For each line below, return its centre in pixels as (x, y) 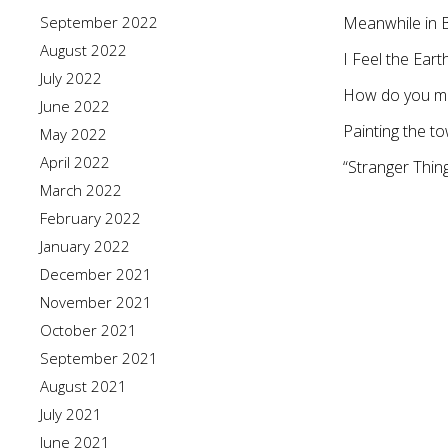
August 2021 (83, 386)
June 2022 (75, 106)
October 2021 (88, 330)
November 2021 (96, 302)
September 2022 (99, 22)
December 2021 (96, 274)
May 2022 (73, 134)
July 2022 (71, 78)
